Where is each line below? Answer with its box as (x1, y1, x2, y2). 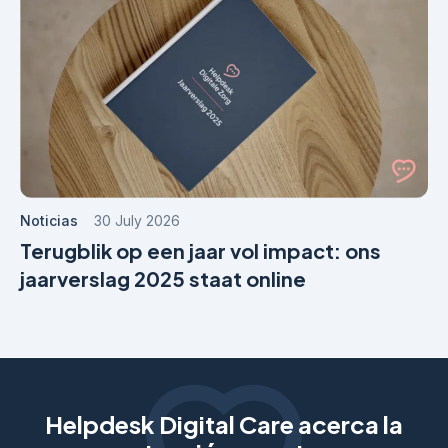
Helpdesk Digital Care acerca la (45, 409, 403, 439)
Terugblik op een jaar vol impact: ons (20, 238, 381, 264)
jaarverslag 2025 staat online (20, 266, 306, 292)
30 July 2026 (94, 212, 180, 230)
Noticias (20, 212, 78, 230)
